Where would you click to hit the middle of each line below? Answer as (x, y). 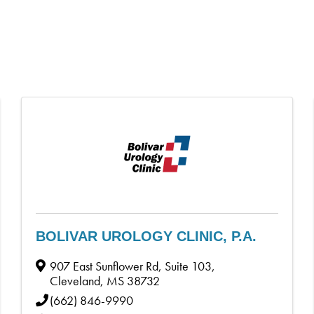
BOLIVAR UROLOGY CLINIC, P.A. (146, 236)
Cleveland (75, 280)
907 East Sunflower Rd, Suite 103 (131, 266)
